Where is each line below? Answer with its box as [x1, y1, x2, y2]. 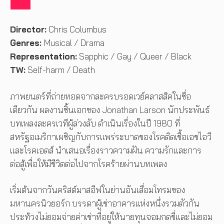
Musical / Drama [44, 37, 104, 48]
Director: [10, 24, 46, 35]
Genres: [10, 37, 44, 48]
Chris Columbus [46, 24, 106, 35]
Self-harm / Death [25, 64, 95, 75]
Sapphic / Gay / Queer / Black [77, 51, 193, 62]
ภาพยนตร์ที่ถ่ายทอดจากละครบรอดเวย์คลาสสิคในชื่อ [10, 90, 191, 101]
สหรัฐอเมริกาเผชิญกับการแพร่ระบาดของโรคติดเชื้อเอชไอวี [10, 131, 211, 142]
